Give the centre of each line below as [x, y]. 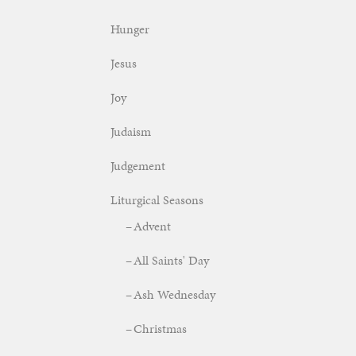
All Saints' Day [172, 260]
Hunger [130, 29]
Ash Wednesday [175, 294]
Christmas [161, 329]
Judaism [131, 132]
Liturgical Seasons [157, 200]
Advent [153, 226]
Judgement [138, 166]
